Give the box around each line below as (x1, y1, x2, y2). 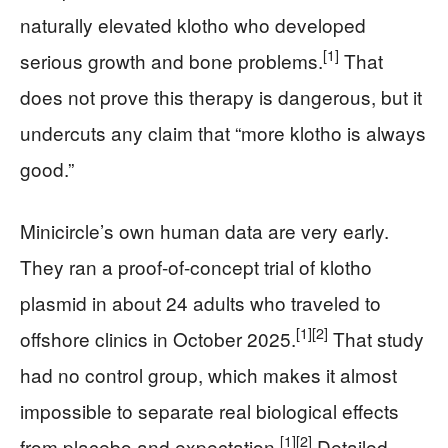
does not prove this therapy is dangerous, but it (20, 82, 422, 110)
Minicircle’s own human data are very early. (20, 216, 389, 244)
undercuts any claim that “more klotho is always (20, 118, 426, 146)
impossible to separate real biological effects (20, 396, 399, 424)
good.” (20, 154, 74, 182)
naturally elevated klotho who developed (20, 10, 366, 38)
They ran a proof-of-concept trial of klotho (20, 252, 372, 280)
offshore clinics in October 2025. (20, 324, 296, 352)
